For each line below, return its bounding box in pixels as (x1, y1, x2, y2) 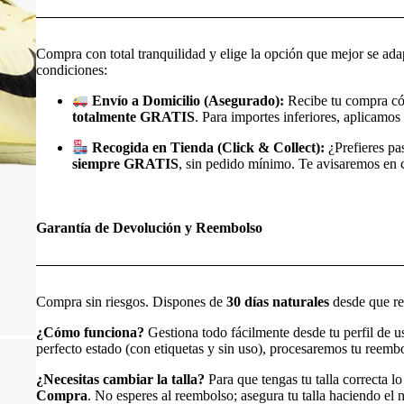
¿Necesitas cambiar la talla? (36, 371, 205, 387)
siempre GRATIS (72, 156, 179, 172)
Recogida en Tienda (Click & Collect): (88, 140, 326, 156)
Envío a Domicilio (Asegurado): (88, 92, 285, 108)
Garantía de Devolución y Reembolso (36, 219, 262, 235)
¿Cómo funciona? (36, 324, 144, 340)
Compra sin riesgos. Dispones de (36, 293, 226, 309)
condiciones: (36, 61, 107, 78)
